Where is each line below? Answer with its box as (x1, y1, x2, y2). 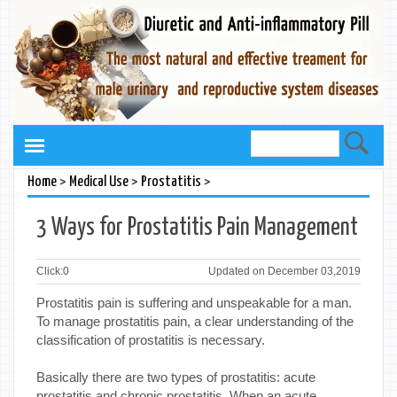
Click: (36, 264, 63, 277)
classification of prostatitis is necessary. (36, 331, 269, 347)
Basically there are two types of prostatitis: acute (36, 369, 315, 385)
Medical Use (69, 174, 128, 190)
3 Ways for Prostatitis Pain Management (36, 215, 358, 240)
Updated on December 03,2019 (208, 264, 361, 277)
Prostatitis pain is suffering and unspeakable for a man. (36, 294, 352, 310)
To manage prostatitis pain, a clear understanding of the (36, 313, 354, 329)
